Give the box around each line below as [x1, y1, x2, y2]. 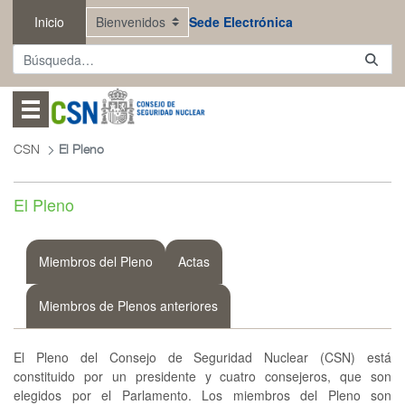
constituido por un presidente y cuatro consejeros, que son [14, 367, 391, 386]
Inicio [33, 13, 64, 31]
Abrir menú [41, 93, 120, 117]
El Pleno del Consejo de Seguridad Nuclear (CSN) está [14, 348, 391, 367]
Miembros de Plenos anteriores [39, 297, 218, 316]
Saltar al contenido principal [5, 7, 170, 23]
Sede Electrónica [188, 13, 293, 31]
